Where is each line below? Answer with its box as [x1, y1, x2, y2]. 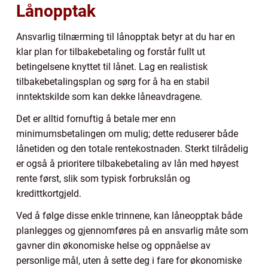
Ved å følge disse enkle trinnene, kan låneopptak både [16, 209, 242, 221]
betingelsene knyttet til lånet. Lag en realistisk [16, 60, 208, 72]
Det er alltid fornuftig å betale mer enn [16, 112, 176, 124]
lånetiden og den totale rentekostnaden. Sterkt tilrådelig [16, 142, 248, 154]
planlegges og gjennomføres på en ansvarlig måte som [16, 224, 248, 236]
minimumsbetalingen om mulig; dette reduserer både [16, 127, 238, 139]
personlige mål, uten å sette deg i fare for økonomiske [16, 254, 242, 266]
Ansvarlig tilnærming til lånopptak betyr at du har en [16, 31, 235, 42]
